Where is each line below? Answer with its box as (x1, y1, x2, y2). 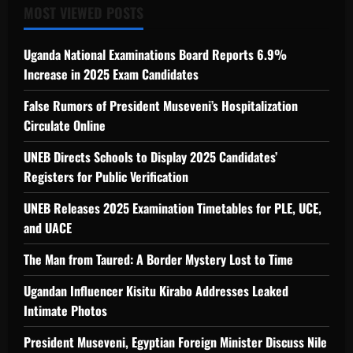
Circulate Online (24, 116, 106, 136)
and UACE (24, 218, 72, 238)
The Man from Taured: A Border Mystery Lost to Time (24, 250, 293, 269)
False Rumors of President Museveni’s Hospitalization (24, 96, 298, 116)
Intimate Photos (24, 301, 107, 321)
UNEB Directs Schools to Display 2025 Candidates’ (24, 147, 277, 167)
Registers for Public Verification (24, 167, 188, 187)
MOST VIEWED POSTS (24, 2, 143, 24)
